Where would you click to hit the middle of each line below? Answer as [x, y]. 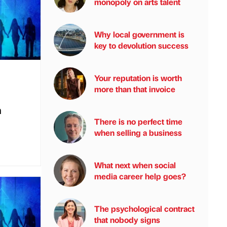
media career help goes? [140, 176]
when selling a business [138, 133]
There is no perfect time [138, 121]
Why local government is [139, 34]
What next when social [135, 165]
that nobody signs [127, 220]
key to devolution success [141, 45]
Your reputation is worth [138, 78]
